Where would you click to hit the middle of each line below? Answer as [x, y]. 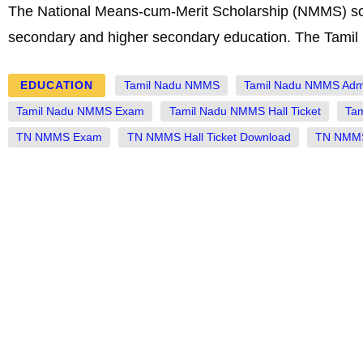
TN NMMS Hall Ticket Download [209, 138]
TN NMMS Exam [60, 138]
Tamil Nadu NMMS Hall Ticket [245, 112]
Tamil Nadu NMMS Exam [81, 112]
